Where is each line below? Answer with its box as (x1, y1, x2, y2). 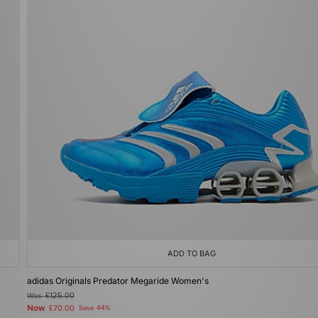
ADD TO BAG (168, 248, 216, 258)
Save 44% (79, 304, 110, 312)
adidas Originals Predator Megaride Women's (27, 275, 209, 286)
